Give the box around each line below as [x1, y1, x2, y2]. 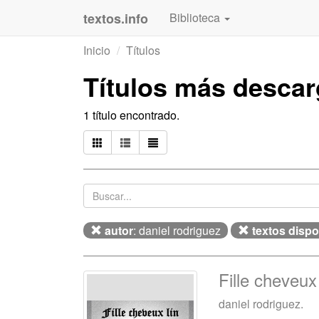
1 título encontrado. [83, 107, 179, 123]
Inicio [83, 42, 110, 58]
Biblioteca [169, 9, 223, 26]
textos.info [83, 9, 148, 28]
